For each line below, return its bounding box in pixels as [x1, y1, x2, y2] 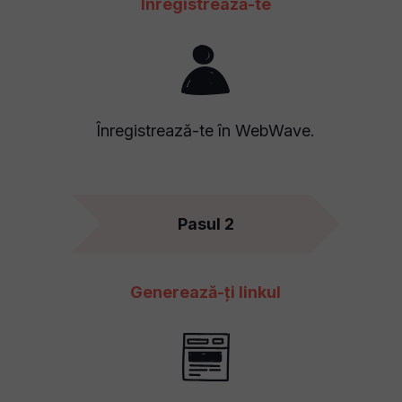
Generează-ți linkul [130, 283, 281, 301]
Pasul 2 [177, 214, 234, 233]
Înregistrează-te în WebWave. [96, 121, 315, 140]
